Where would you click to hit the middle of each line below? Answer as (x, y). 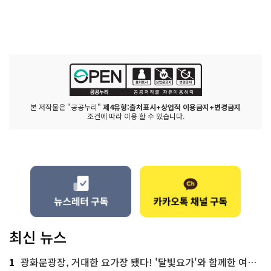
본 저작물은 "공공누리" (67, 107)
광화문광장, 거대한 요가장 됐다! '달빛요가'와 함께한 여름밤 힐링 (134, 262)
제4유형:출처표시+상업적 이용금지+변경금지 (172, 107)
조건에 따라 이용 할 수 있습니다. (135, 116)
